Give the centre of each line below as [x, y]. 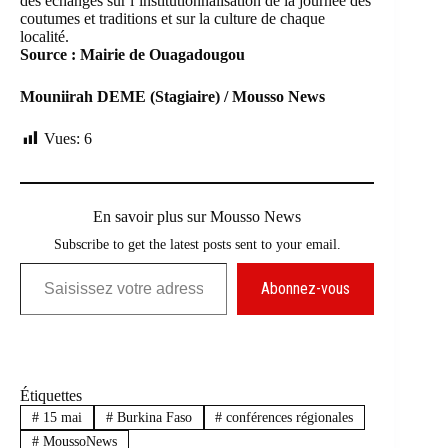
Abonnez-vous [306, 289]
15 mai [60, 417]
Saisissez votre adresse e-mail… [40, 262]
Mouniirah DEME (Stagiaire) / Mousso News [172, 97]
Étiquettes [51, 396]
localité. [44, 37]
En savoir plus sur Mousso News [197, 217]
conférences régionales [288, 417]
